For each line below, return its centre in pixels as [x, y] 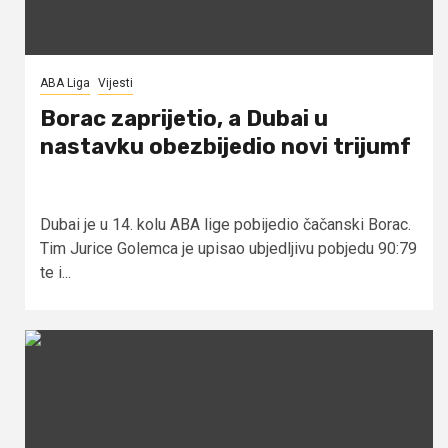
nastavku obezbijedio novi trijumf [225, 146]
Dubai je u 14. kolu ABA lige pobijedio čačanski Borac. [225, 224]
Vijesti [115, 82]
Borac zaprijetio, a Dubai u [184, 118]
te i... [55, 272]
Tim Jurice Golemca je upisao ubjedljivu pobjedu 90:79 [228, 248]
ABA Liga [65, 82]
